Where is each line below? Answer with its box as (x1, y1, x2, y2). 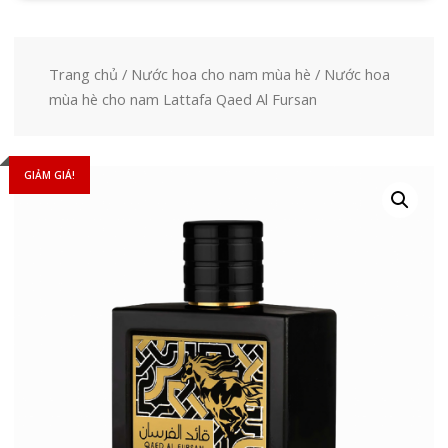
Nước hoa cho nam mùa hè (130, 63, 311, 84)
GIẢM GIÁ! (23, 168, 75, 183)
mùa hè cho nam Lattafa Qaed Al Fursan (48, 88, 317, 109)
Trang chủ (48, 63, 118, 84)
